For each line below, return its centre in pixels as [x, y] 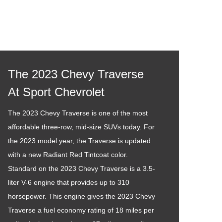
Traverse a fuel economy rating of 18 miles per [81, 210]
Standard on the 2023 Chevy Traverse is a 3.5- [82, 168]
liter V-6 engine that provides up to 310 [69, 182]
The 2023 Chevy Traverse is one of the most [78, 113]
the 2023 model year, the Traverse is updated [79, 141]
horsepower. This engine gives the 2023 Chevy [82, 196]
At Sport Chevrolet [56, 92]
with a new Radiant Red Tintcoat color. [68, 155]
